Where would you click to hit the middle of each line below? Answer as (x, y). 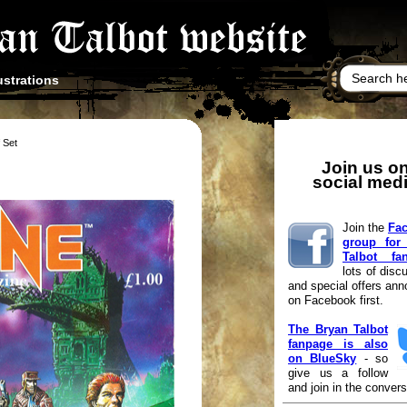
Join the (365, 228)
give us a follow (338, 373)
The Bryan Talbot (338, 330)
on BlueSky (323, 359)
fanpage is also (338, 344)
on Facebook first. (336, 301)
